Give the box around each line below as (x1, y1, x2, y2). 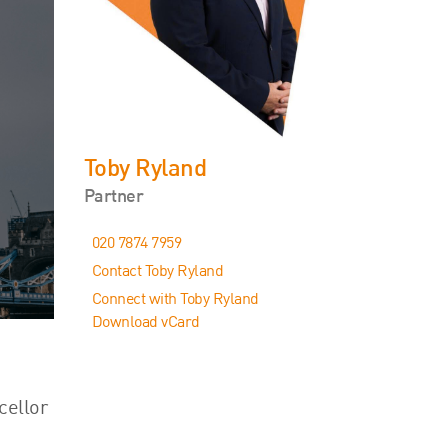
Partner (83, 188, 143, 206)
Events (19, 9, 90, 34)
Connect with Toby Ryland (91, 292, 259, 308)
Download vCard (91, 315, 200, 331)
